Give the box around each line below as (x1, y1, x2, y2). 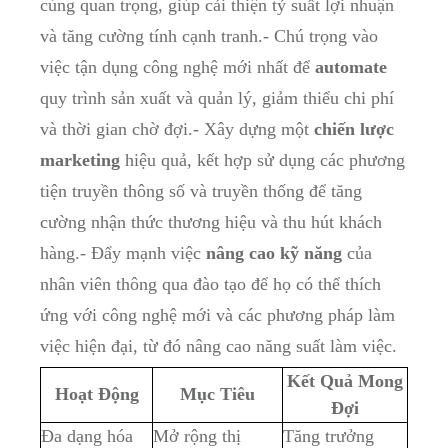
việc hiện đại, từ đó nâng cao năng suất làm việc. (40, 336, 397, 357)
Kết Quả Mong (287, 371, 403, 392)
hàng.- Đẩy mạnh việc (40, 243, 206, 264)
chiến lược (314, 119, 394, 140)
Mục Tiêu (180, 384, 255, 405)
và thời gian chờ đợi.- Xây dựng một (40, 119, 314, 140)
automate (315, 57, 387, 78)
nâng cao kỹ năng (206, 243, 342, 264)
